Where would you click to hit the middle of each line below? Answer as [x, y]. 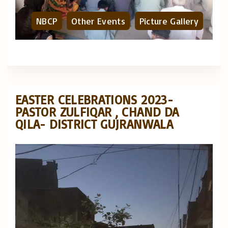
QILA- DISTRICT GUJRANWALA [94, 124]
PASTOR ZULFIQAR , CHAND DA [97, 112]
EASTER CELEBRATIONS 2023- [94, 99]
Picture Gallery [169, 21]
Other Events [98, 21]
